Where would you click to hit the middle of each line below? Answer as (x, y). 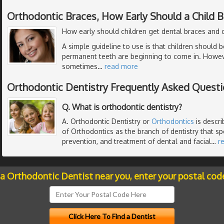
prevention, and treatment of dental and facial (136, 141)
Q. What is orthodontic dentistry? (122, 107)
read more (121, 66)
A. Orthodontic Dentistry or (107, 121)
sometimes (80, 66)
